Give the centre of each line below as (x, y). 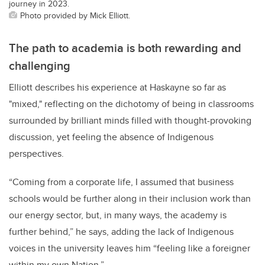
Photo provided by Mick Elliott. (75, 15)
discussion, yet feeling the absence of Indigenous (111, 137)
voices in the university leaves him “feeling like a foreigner (130, 248)
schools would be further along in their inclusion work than (130, 198)
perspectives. (38, 153)
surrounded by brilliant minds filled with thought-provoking (130, 120)
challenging (41, 65)
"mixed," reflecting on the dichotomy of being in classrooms (131, 104)
